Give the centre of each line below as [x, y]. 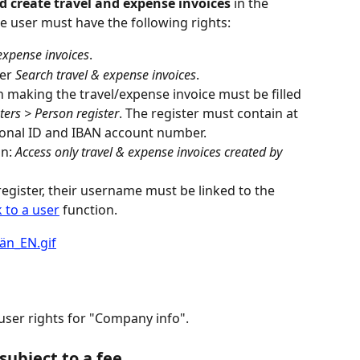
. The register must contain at [210, 114]
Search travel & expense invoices [106, 74]
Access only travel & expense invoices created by [150, 152]
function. [88, 210]
